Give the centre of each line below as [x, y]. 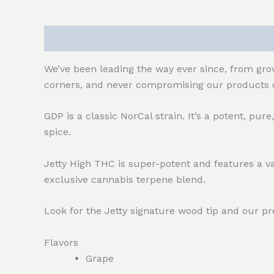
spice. [57, 132]
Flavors [61, 242]
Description [71, 38]
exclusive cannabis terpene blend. [125, 179]
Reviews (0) [136, 38]
